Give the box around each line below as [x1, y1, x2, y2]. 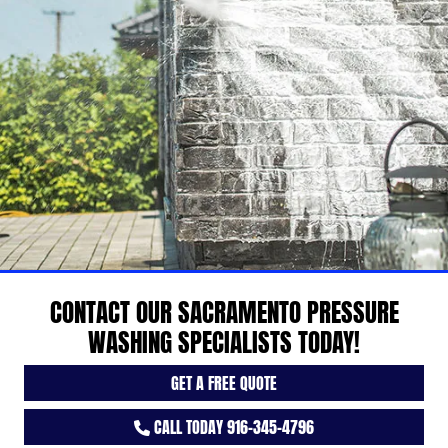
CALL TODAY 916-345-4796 [150, 414, 314, 439]
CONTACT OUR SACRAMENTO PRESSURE [49, 292, 399, 331]
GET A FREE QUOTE [171, 370, 277, 395]
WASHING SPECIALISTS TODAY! [88, 322, 360, 361]
